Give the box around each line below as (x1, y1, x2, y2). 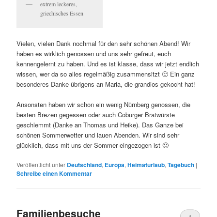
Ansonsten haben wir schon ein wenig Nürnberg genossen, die (16, 99, 191, 109)
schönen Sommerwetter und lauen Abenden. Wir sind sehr (16, 130, 180, 139)
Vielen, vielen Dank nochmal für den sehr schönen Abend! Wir (16, 38, 191, 48)
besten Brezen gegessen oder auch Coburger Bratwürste (16, 109, 175, 119)
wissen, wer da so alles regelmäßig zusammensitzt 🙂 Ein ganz (16, 69, 195, 78)
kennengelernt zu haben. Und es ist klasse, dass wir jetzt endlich (16, 59, 200, 68)
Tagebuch (168, 160, 195, 170)
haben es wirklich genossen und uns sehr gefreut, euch (16, 48, 171, 58)
